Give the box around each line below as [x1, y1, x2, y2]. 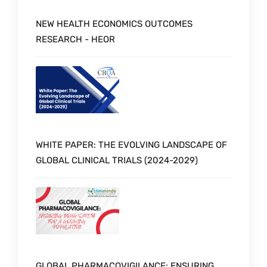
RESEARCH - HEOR [36, 34, 115, 45]
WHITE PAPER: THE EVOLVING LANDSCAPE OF [36, 139, 227, 150]
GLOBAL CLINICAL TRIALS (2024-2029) [36, 154, 198, 166]
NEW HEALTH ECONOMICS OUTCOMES [36, 18, 193, 30]
